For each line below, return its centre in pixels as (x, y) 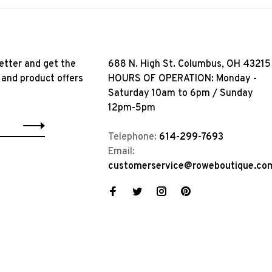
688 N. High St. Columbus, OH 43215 (189, 64)
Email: (121, 152)
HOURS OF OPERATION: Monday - (182, 79)
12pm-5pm (132, 108)
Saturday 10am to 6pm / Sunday (181, 93)
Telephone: (134, 137)
